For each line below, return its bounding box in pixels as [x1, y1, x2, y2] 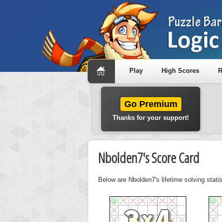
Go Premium [124, 99, 177, 109]
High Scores [162, 67, 199, 74]
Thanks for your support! [112, 114, 189, 121]
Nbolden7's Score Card [98, 148, 199, 167]
